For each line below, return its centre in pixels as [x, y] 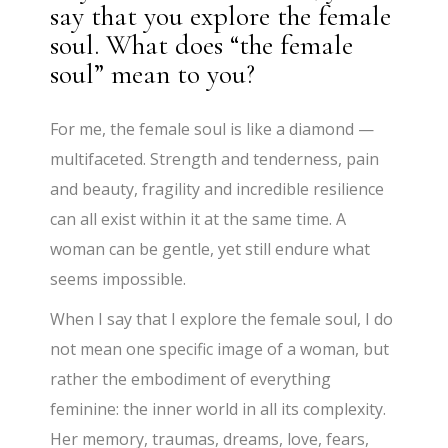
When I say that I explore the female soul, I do [222, 319]
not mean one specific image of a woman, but [220, 349]
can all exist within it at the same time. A [198, 219]
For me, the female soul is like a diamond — [212, 129]
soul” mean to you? [153, 74]
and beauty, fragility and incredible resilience [217, 189]
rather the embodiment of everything [191, 379]
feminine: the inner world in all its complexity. [218, 409]
